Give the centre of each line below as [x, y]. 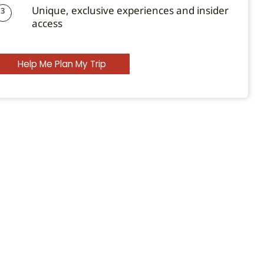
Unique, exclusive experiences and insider [130, 10]
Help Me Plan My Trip [62, 64]
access [47, 23]
